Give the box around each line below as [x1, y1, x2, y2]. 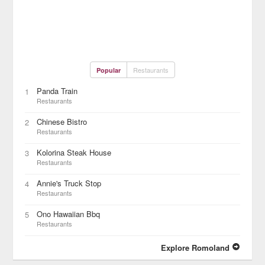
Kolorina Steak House [37, 147, 112, 158]
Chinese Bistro [37, 116, 88, 127]
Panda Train [37, 85, 78, 96]
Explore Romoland [160, 242, 232, 253]
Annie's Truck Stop [37, 177, 102, 189]
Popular [96, 66, 121, 75]
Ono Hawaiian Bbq [37, 208, 101, 219]
